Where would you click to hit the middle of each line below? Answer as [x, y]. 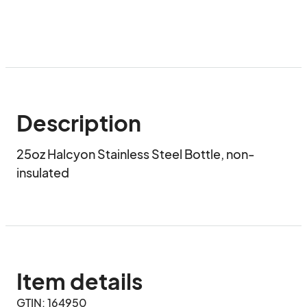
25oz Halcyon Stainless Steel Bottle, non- [136, 154]
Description [79, 123]
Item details [79, 281]
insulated [43, 172]
